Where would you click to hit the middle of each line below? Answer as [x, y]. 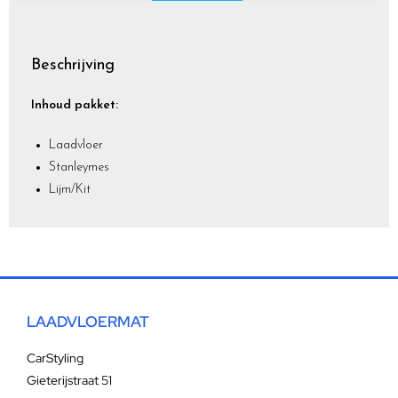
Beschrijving [73, 66]
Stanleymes [79, 168]
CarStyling [55, 358]
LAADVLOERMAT [88, 322]
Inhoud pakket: [75, 106]
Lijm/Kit [70, 190]
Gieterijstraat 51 [69, 381]
